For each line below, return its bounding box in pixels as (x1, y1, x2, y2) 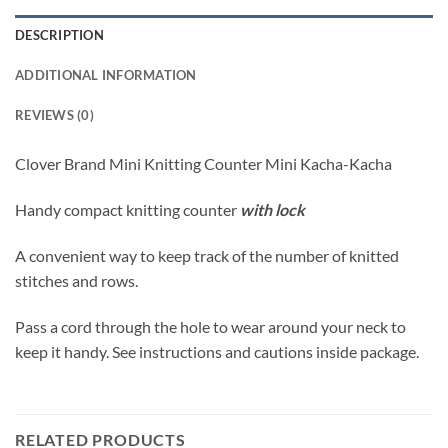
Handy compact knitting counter (15, 200, 240, 220)
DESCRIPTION (15, 27, 104, 44)
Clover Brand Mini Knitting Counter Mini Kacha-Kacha (15, 154, 392, 174)
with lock (240, 200, 305, 220)
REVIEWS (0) (15, 107, 94, 124)
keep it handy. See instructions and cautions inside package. (15, 341, 419, 361)
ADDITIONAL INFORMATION (15, 67, 197, 84)
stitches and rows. (15, 270, 138, 290)
